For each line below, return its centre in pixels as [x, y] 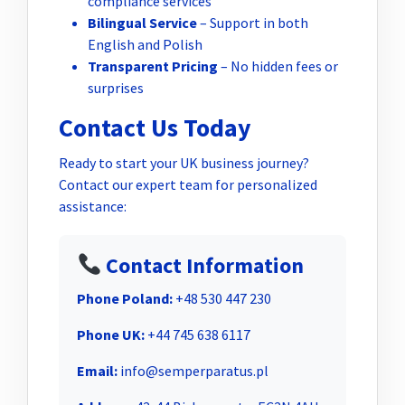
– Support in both [253, 22]
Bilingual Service [142, 22]
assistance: [93, 206]
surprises [116, 87]
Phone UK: [111, 334]
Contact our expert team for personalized [188, 184]
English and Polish [145, 44]
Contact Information [203, 265]
